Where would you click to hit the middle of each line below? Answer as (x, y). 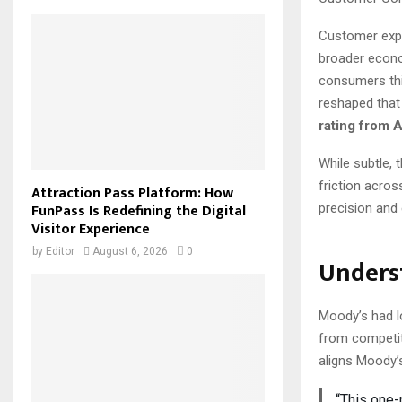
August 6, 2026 (130, 251)
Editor (60, 251)
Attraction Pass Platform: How (132, 193)
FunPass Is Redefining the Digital (139, 211)
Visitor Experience (91, 229)
